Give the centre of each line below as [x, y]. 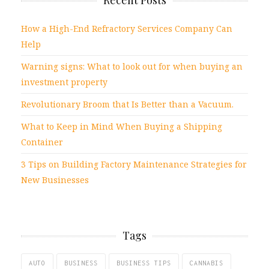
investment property [64, 82]
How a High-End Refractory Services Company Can [127, 29]
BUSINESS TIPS [144, 263]
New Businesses [55, 180]
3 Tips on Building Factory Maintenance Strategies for [134, 165]
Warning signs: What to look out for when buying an [132, 67]
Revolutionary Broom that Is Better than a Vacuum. [127, 104]
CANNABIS [207, 263]
